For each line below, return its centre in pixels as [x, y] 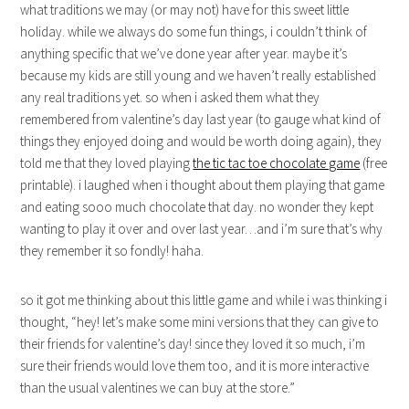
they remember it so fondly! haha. [112, 251]
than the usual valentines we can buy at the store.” [158, 388]
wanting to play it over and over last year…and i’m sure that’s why [202, 229]
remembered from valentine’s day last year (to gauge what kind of [201, 120]
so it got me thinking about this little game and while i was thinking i [204, 300]
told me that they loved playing [107, 163]
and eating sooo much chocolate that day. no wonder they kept [197, 207]
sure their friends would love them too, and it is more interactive [195, 366]
